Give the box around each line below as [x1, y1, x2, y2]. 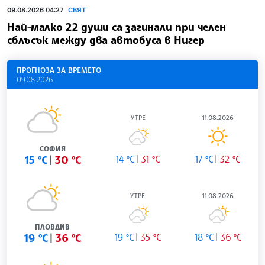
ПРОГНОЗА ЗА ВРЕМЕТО [17, 64, 101, 75]
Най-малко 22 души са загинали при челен [7, 20, 227, 33]
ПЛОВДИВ [35, 222, 70, 231]
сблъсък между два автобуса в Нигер [7, 33, 205, 46]
